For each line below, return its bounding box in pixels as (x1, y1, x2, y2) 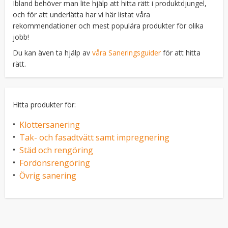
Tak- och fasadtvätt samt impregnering (19, 132, 169, 144)
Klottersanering (19, 119, 80, 131)
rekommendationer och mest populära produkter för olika (13, 21, 204, 31)
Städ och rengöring (19, 145, 93, 156)
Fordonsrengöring (19, 157, 90, 169)
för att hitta (161, 47, 201, 58)
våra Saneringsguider (92, 47, 161, 58)
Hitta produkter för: (13, 100, 76, 110)
